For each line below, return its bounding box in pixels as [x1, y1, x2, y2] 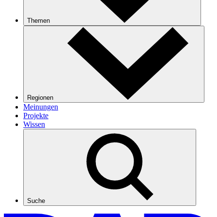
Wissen [23, 120, 45, 128]
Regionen [27, 94, 55, 101]
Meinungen [23, 103, 58, 111]
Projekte [23, 111, 48, 120]
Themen [27, 17, 52, 24]
